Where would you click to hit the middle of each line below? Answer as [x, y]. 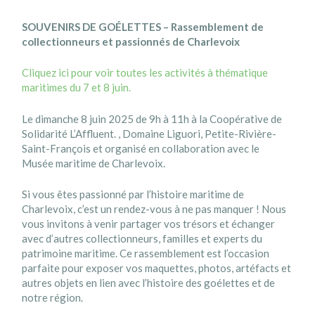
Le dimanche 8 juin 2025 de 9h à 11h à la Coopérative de [152, 118]
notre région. [53, 297]
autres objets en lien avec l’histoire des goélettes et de [149, 282]
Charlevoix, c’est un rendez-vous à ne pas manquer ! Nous [154, 208]
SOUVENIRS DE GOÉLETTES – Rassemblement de [143, 27]
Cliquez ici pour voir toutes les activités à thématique [145, 73]
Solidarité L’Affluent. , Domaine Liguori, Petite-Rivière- [149, 133]
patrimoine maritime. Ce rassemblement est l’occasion [146, 253]
